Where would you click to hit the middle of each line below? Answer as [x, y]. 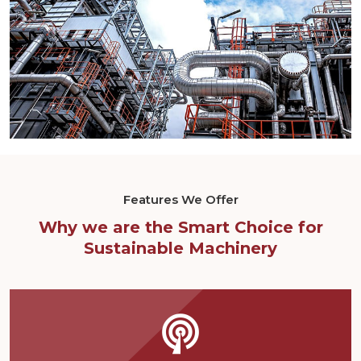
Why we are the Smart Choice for [180, 227]
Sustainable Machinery [180, 248]
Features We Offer [180, 199]
